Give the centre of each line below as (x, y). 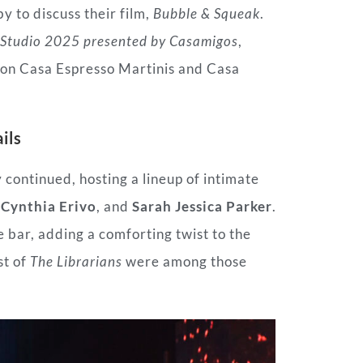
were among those (185, 262)
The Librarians (76, 262)
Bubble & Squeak (207, 14)
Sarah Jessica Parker (202, 207)
